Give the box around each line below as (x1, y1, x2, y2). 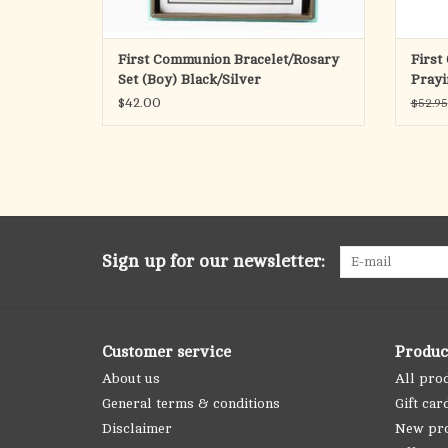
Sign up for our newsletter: (102, 251, 325, 272)
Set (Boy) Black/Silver (118, 72, 261, 88)
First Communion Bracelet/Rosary (118, 52, 339, 68)
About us (102, 371, 160, 387)
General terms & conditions (102, 396, 280, 412)
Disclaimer (102, 421, 172, 437)
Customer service (102, 343, 231, 362)
